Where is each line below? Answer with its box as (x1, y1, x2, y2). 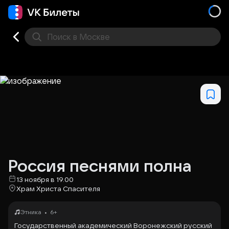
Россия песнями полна (8, 155, 192, 176)
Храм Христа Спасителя (16, 184, 100, 193)
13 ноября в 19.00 (16, 175, 74, 184)
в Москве (71, 32, 110, 42)
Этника (20, 208, 41, 216)
